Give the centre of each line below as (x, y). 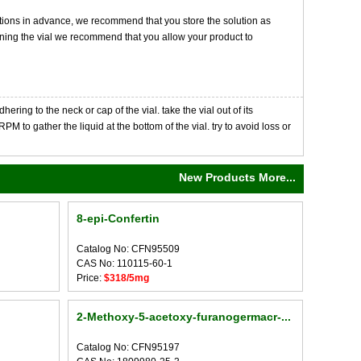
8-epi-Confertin (118, 218)
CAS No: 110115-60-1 (124, 263)
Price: (90, 278)
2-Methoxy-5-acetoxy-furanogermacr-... (183, 317)
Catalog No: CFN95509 (128, 249)
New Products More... (237, 177)
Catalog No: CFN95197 (128, 347)
